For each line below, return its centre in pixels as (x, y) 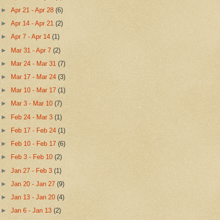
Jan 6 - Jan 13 (32, 211)
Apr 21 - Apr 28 (33, 10)
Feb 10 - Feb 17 (35, 144)
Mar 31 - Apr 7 (32, 50)
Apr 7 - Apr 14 (32, 37)
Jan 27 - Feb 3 (33, 170)
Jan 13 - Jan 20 (34, 197)
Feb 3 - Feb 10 (33, 157)
